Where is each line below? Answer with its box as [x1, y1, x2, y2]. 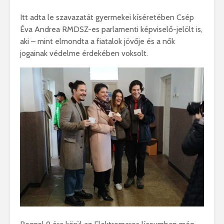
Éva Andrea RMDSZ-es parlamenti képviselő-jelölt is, [20, 24, 202, 34]
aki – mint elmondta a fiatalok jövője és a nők [20, 36, 175, 46]
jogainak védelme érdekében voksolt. [20, 48, 148, 58]
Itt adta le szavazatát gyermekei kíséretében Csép [20, 12, 194, 22]
